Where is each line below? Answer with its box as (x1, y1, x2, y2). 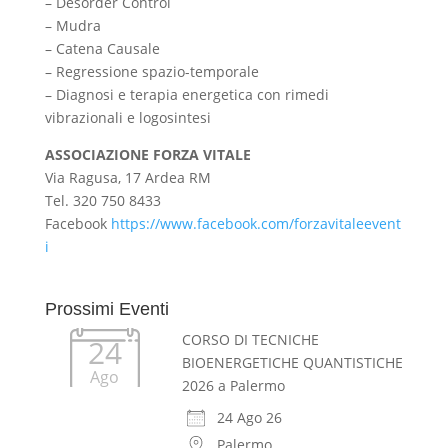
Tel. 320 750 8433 (44, 190, 161, 210)
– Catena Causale (44, 38, 160, 58)
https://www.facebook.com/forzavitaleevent (110, 213, 401, 233)
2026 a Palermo (181, 375, 285, 395)
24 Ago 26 (216, 407, 282, 427)
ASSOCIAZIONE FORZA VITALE (44, 144, 251, 164)
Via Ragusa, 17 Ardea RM (44, 167, 211, 187)
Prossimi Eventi (44, 298, 169, 319)
